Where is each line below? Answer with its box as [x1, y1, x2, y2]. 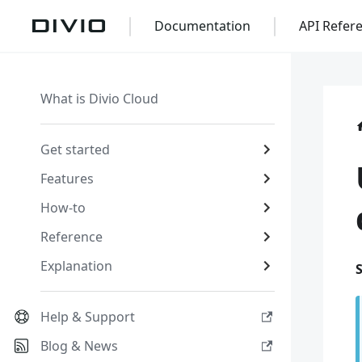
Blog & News [40, 337, 118, 355]
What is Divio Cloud [40, 90, 158, 107]
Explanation [40, 257, 112, 275]
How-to [40, 199, 86, 217]
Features [40, 170, 94, 187]
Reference [40, 228, 103, 246]
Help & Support [40, 308, 135, 326]
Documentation [154, 17, 251, 35]
